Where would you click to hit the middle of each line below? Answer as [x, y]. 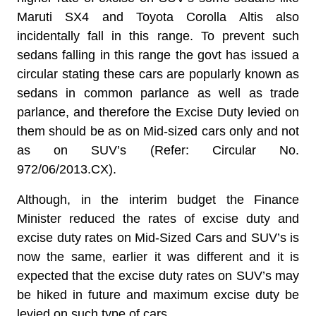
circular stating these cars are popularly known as [158, 74]
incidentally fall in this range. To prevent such [158, 36]
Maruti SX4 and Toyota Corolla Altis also [158, 17]
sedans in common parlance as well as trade [158, 93]
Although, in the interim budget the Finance [158, 200]
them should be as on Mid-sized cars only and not [158, 131]
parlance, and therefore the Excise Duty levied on [158, 112]
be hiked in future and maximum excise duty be [158, 295]
